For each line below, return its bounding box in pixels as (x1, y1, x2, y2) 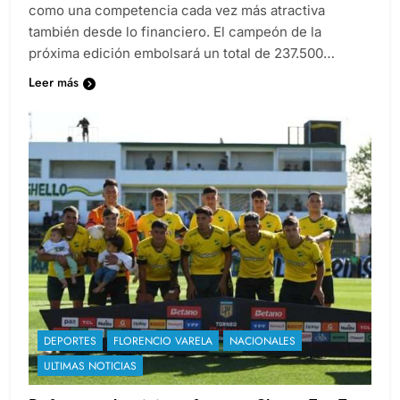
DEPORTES (44, 333, 96, 350)
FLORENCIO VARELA (113, 333, 212, 350)
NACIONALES (229, 333, 296, 350)
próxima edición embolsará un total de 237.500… (29, 45, 335, 62)
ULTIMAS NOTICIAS (44, 358, 137, 375)
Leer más (29, 73, 79, 92)
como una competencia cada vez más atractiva (29, 2, 325, 20)
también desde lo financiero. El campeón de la (29, 23, 321, 41)
